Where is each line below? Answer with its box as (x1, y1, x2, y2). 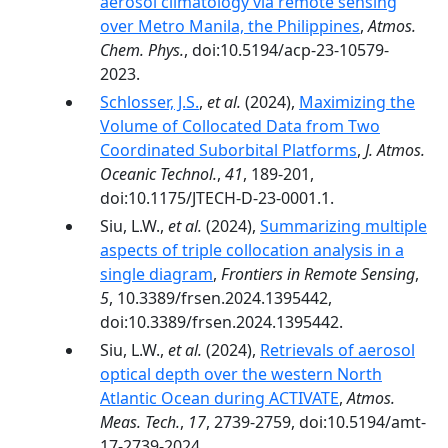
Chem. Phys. (100, 39, 184, 61)
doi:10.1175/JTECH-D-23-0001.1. (100, 187, 334, 209)
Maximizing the (299, 91, 415, 113)
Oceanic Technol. (100, 163, 217, 185)
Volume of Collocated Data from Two (100, 115, 380, 137)
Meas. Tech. (100, 411, 180, 433)
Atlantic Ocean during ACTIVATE (100, 387, 339, 409)
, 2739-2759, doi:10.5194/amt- (206, 411, 426, 433)
